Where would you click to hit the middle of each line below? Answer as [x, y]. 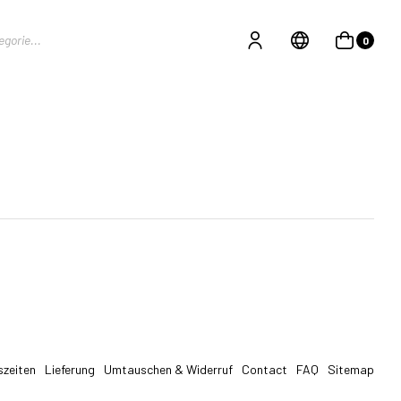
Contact [264, 369]
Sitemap [351, 369]
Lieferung [70, 369]
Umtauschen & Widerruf [168, 369]
